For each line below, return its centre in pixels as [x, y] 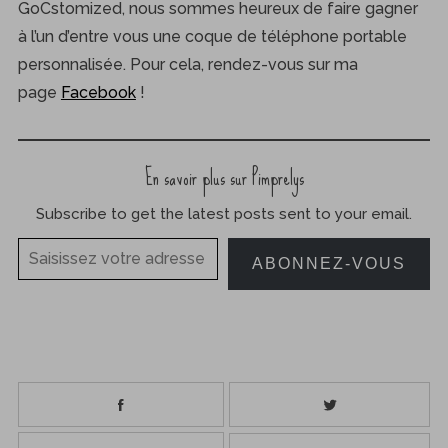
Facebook [98, 93]
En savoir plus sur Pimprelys [224, 178]
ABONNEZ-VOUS [329, 264]
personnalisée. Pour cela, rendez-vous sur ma [187, 65]
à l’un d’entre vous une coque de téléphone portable [212, 37]
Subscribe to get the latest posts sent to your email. [224, 214]
